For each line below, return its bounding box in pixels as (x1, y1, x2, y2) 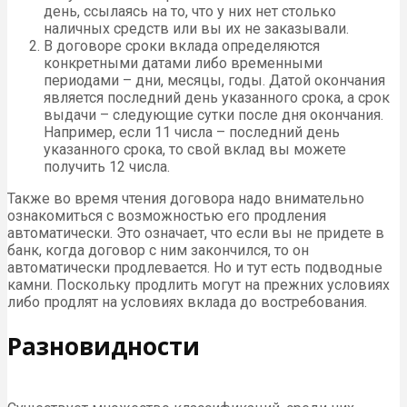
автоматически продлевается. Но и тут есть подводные (7, 258, 382, 276)
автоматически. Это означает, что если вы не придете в (7, 223, 384, 242)
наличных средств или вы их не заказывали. (44, 19, 349, 37)
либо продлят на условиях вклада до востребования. (7, 293, 367, 311)
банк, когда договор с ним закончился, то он (7, 241, 309, 259)
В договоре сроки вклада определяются (44, 36, 320, 55)
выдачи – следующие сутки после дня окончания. (44, 105, 383, 124)
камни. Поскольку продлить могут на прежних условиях (7, 275, 390, 293)
